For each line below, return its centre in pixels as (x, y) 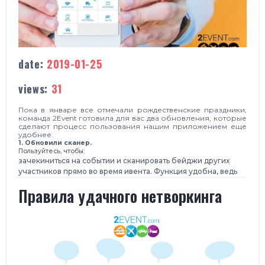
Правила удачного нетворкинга (120, 196)
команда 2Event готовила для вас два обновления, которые (132, 118)
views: (35, 88)
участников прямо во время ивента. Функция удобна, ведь (128, 171)
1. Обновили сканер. (55, 143)
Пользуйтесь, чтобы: (51, 151)
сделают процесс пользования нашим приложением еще (132, 126)
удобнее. (36, 134)
